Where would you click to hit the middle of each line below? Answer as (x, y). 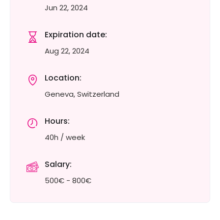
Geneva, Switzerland (82, 94)
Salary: (58, 164)
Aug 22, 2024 (67, 51)
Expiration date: (76, 35)
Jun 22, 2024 (66, 8)
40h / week (65, 137)
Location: (63, 78)
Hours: (57, 121)
